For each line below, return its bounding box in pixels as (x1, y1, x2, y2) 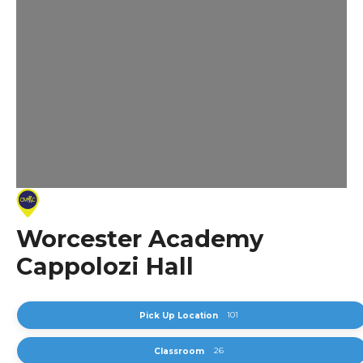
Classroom (154, 346, 205, 357)
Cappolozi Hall (16, 252, 194, 281)
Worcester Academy (16, 224, 263, 254)
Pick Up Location (139, 310, 218, 322)
